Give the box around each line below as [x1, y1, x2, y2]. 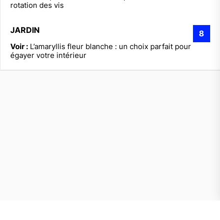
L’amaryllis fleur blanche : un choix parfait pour [30, 41, 191, 51]
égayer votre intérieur [10, 50, 86, 60]
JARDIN [10, 25, 40, 35]
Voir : [10, 41, 28, 51]
